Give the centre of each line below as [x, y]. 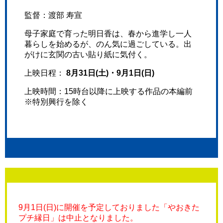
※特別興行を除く [56, 102]
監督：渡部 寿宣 [53, 15]
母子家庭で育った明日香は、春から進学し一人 [108, 34]
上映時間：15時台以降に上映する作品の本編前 [108, 92]
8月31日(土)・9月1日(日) [110, 73]
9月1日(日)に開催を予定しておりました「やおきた [109, 208]
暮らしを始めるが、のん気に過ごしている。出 [108, 44]
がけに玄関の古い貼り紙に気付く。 [88, 55]
